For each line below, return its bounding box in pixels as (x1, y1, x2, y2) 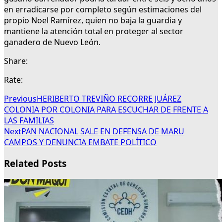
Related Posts (4, 157, 66, 170)
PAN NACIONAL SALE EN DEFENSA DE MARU (21, 126, 184, 137)
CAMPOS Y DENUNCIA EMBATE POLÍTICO (4, 137, 157, 148)
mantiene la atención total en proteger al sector (4, 26, 183, 37)
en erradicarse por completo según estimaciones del (4, 4, 202, 15)
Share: (4, 55, 28, 67)
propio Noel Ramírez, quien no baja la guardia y (4, 15, 182, 26)
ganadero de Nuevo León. (4, 37, 101, 48)
